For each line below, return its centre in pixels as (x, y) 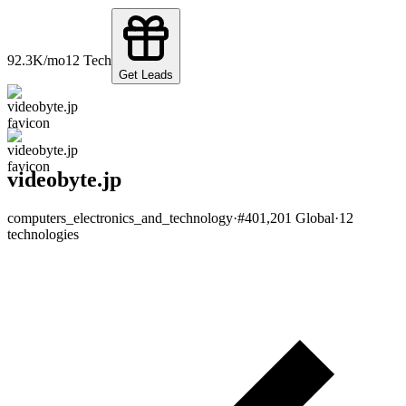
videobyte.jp (64, 179)
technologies (43, 234)
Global (313, 217)
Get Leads (146, 75)
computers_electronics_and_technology (120, 217)
